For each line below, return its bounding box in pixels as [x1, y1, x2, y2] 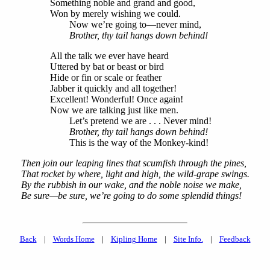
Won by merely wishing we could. [49, 8, 181, 19]
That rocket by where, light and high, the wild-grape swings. [20, 169, 250, 180]
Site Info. [173, 234, 203, 244]
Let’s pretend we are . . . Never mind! [49, 116, 212, 127]
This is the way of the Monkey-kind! [49, 137, 209, 148]
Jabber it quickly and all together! [49, 83, 177, 94]
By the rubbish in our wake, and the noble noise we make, [20, 180, 242, 190]
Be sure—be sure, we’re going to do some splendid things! [20, 190, 242, 201]
